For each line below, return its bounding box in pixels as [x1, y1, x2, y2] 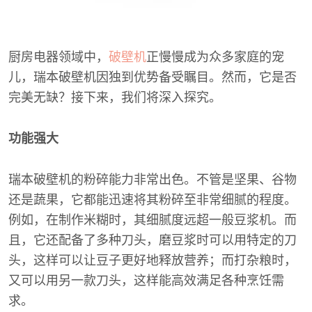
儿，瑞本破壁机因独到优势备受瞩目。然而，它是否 [8, 70, 297, 85]
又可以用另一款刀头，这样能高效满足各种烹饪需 [8, 274, 284, 288]
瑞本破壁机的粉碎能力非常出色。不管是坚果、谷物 [8, 173, 297, 187]
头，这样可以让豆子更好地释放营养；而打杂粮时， [8, 253, 297, 268]
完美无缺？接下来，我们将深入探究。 [8, 91, 221, 105]
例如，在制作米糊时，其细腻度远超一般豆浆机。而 [8, 213, 297, 228]
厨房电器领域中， [8, 50, 109, 65]
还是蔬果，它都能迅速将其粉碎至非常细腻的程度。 [8, 193, 297, 208]
